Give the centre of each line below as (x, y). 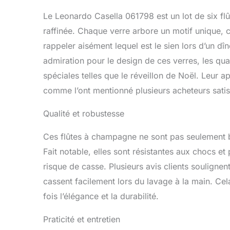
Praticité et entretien (82, 219)
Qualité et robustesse (84, 114)
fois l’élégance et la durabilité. (101, 196)
